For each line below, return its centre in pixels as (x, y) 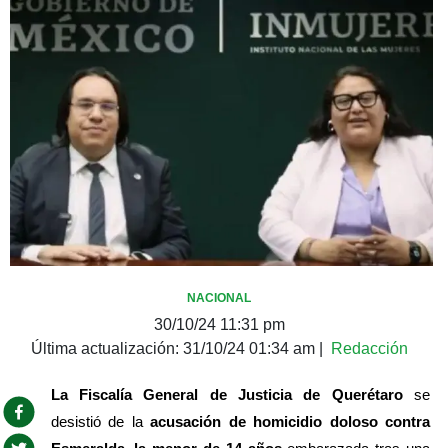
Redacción (369, 348)
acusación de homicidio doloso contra (290, 421)
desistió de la (100, 421)
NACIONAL (219, 297)
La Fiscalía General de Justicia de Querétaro (226, 394)
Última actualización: (106, 348)
